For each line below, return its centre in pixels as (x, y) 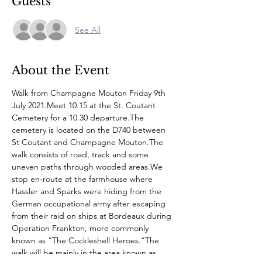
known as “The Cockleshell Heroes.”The (87, 240)
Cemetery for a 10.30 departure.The (79, 118)
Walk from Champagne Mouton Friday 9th (90, 93)
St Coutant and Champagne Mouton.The (89, 142)
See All (88, 30)
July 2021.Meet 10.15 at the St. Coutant (85, 105)
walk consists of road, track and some (81, 154)
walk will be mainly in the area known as (85, 253)
